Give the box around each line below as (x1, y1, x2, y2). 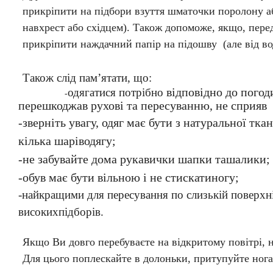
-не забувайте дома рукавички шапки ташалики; (18, 152, 270, 166)
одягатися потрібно (68, 86, 166, 99)
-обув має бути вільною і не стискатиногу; (18, 171, 239, 185)
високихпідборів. (18, 205, 104, 219)
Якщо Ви (22, 235, 69, 248)
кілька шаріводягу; (18, 134, 116, 148)
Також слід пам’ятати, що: (22, 71, 152, 84)
